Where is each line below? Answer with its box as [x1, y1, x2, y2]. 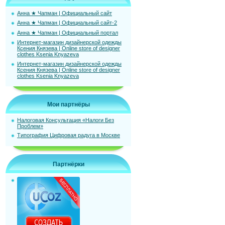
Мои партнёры [47, 101, 90, 108]
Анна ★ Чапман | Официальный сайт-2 [17, 20, 117, 26]
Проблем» [17, 123, 43, 129]
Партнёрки [52, 161, 84, 168]
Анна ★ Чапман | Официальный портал [17, 29, 118, 36]
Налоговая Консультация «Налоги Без [17, 117, 114, 123]
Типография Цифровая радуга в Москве [17, 132, 120, 139]
